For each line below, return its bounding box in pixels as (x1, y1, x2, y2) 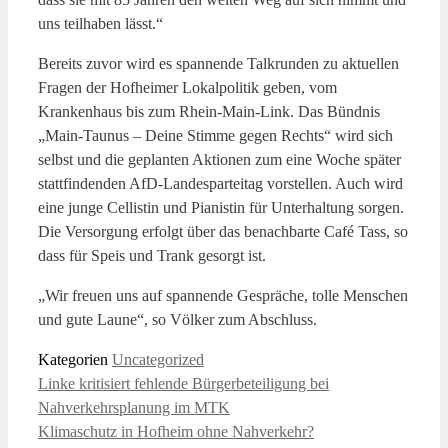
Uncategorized (112, 350, 204, 368)
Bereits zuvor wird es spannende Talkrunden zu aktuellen (38, 54, 399, 72)
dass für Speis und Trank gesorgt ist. (38, 246, 266, 264)
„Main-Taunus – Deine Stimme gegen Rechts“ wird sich (38, 126, 393, 144)
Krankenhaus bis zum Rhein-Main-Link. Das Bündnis (38, 102, 380, 120)
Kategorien (38, 350, 112, 368)
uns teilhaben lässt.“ (38, 14, 163, 32)
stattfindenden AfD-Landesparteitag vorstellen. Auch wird (38, 174, 403, 192)
